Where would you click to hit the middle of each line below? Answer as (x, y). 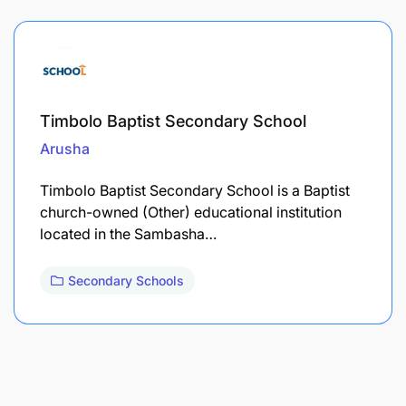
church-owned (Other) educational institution (191, 212)
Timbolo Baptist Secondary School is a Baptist (195, 190)
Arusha (65, 148)
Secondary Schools (126, 280)
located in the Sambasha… (128, 233)
